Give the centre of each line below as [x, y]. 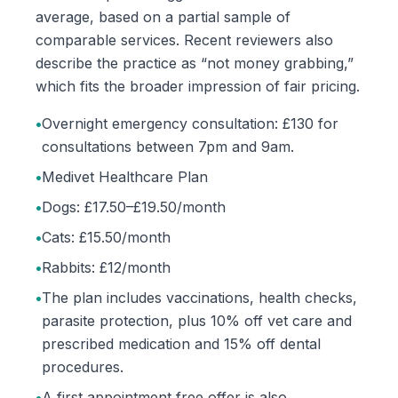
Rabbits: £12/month [106, 267]
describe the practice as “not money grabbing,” [195, 63]
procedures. [83, 367]
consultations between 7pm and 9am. [168, 147]
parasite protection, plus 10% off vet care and [197, 321]
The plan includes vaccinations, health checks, [199, 298]
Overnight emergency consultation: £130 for [190, 123]
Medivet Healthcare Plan [125, 177]
